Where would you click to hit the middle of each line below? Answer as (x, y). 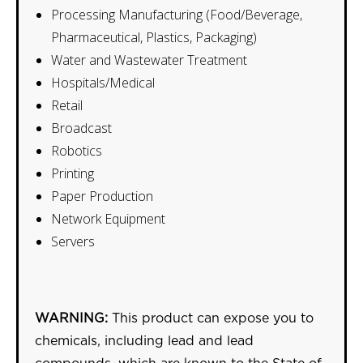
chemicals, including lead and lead (144, 341)
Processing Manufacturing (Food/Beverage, (177, 15)
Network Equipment (108, 219)
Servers (73, 241)
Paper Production (102, 196)
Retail (67, 105)
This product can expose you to (211, 318)
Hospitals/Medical (103, 83)
